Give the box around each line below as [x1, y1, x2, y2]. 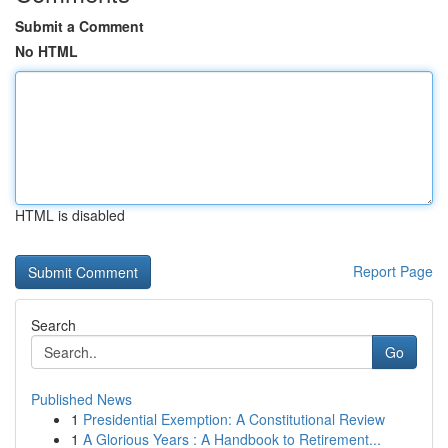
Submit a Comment [15, 16, 144, 36]
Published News [31, 389, 132, 409]
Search [31, 315, 76, 335]
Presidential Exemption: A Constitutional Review [83, 409, 385, 429]
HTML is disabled [15, 205, 125, 225]
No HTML [15, 41, 78, 61]
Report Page [353, 261, 433, 281]
